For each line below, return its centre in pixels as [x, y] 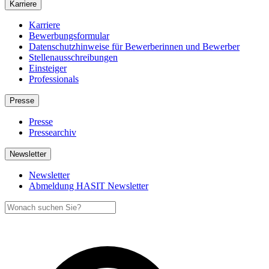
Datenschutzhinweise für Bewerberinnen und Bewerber [134, 46]
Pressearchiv [53, 132]
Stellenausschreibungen [73, 57]
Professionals [54, 79]
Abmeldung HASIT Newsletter [89, 186]
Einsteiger [48, 68]
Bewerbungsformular [69, 35]
